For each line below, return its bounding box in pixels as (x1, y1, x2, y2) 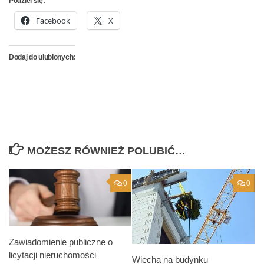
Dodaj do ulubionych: (9, 53, 75, 62)
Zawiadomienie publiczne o (9, 237, 113, 247)
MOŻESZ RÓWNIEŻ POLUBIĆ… (27, 145, 186, 157)
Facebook (36, 15, 70, 27)
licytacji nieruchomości (9, 250, 96, 260)
